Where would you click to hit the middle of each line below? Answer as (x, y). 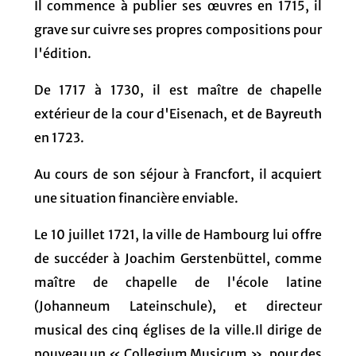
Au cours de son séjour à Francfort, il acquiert (178, 174)
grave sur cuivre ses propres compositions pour (178, 29)
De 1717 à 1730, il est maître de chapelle (178, 89)
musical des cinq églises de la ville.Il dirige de (178, 329)
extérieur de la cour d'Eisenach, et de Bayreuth (178, 113)
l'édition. (62, 53)
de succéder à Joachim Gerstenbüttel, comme (178, 258)
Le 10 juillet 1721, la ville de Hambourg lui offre (178, 234)
